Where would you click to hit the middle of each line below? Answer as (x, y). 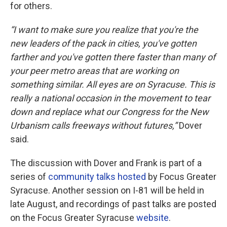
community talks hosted (97, 177)
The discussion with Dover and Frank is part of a (106, 163)
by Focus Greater (181, 177)
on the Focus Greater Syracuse (73, 218)
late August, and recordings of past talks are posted (113, 204)
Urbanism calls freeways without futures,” (94, 125)
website (153, 218)
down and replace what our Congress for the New (109, 112)
